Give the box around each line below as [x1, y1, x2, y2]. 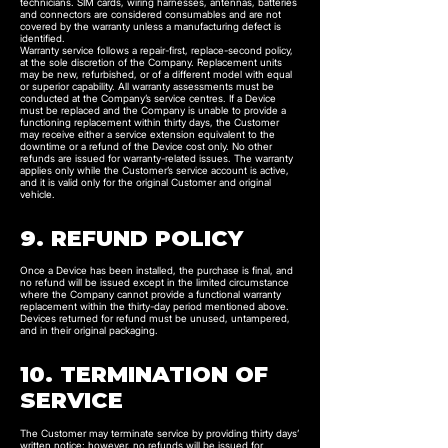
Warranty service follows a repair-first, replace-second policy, [20, 44, 293, 56]
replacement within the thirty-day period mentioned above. [20, 300, 289, 312]
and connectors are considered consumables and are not [20, 8, 281, 20]
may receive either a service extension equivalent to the [20, 128, 275, 140]
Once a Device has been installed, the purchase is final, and [20, 264, 293, 276]
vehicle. [20, 188, 55, 200]
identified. [20, 32, 65, 44]
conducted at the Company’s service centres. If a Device [20, 92, 276, 104]
